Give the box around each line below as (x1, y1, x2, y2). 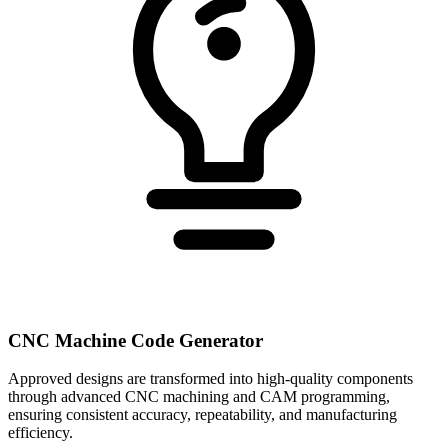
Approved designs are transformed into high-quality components (8, 370, 413, 388)
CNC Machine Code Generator (8, 329, 263, 351)
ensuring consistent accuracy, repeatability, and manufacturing (8, 406, 397, 424)
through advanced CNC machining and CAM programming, (8, 388, 390, 406)
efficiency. (8, 424, 73, 442)
